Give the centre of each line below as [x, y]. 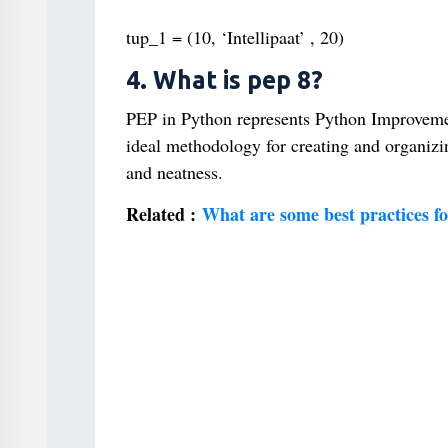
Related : [163, 214]
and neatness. [174, 172]
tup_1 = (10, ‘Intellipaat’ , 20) [234, 37]
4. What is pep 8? [224, 80]
